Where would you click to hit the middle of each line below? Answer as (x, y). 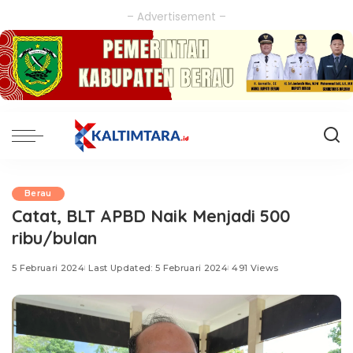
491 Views (255, 268)
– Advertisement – (176, 17)
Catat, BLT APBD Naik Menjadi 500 (151, 216)
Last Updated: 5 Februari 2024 (158, 268)
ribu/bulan (54, 238)
